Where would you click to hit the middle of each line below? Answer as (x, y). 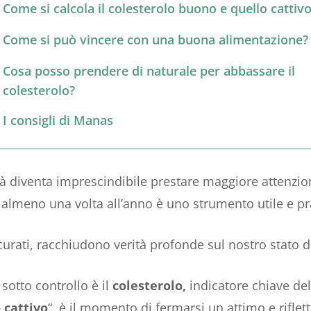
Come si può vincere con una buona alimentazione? (155, 39)
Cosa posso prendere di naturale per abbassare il (149, 70)
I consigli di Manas (58, 120)
